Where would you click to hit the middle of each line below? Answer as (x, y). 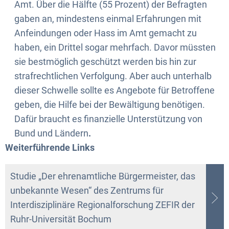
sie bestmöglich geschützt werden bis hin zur (105, 61)
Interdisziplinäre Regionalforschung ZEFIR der (102, 204)
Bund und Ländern (51, 133)
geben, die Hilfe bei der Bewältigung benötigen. (110, 104)
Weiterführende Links (50, 147)
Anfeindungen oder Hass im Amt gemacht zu (106, 33)
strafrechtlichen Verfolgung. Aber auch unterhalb (113, 76)
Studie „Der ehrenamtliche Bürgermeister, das (103, 176)
